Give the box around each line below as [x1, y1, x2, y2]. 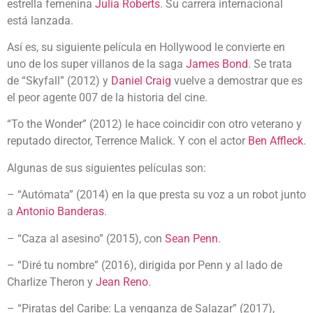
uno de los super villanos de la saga [7, 57, 186, 71]
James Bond [186, 57, 248, 71]
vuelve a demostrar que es [171, 74, 303, 88]
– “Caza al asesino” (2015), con [7, 231, 165, 245]
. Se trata [248, 57, 292, 71]
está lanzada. [7, 13, 73, 27]
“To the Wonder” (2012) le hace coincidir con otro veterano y [7, 117, 302, 131]
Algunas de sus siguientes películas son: [7, 161, 206, 175]
